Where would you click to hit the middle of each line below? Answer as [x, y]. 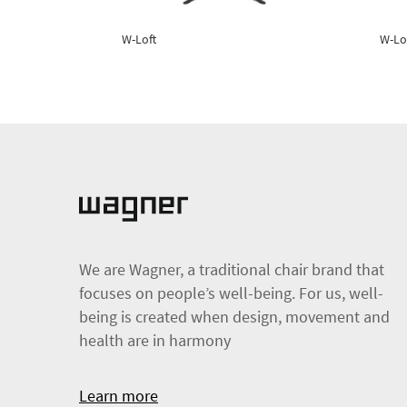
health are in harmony [155, 341]
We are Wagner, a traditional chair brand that [232, 270]
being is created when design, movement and [234, 317]
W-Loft [139, 40]
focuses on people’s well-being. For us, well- [231, 293]
